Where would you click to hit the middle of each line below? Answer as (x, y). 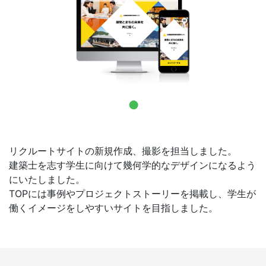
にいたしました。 (47, 179)
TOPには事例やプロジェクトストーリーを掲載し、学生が (132, 193)
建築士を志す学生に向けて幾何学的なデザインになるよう (132, 165)
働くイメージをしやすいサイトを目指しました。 (113, 208)
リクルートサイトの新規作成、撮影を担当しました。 (123, 151)
